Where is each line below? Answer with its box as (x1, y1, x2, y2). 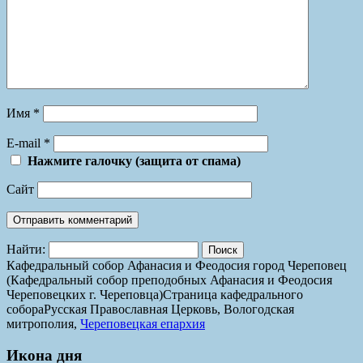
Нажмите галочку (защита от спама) (28, 153, 241, 168)
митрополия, (6, 316, 80, 331)
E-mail (6, 135, 44, 150)
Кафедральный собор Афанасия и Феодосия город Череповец (6, 258, 347, 272)
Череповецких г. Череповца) (6, 287, 163, 301)
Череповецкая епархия (80, 316, 205, 331)
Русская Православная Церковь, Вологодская (44, 301, 294, 316)
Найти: (6, 241, 45, 256)
